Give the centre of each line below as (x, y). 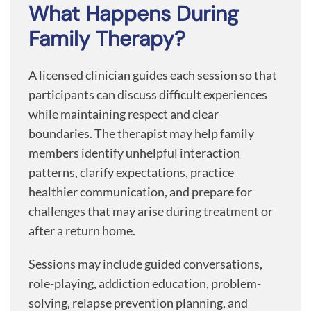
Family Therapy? (107, 39)
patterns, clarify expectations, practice (131, 172)
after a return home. (82, 230)
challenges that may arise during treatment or (151, 211)
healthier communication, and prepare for (140, 192)
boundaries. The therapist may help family (141, 133)
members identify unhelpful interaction (134, 153)
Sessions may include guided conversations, (145, 264)
